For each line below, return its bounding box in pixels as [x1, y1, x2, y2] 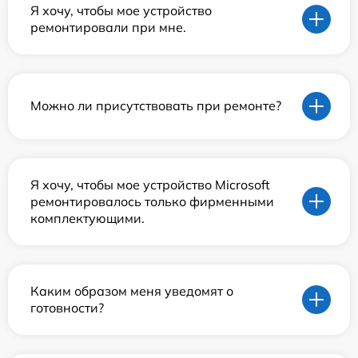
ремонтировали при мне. [30, 18, 186, 35]
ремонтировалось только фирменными [30, 193, 274, 209]
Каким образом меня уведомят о [30, 282, 233, 299]
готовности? [30, 299, 104, 316]
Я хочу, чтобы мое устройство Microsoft [30, 176, 270, 193]
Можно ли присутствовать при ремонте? [30, 97, 281, 114]
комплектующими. [30, 209, 145, 226]
